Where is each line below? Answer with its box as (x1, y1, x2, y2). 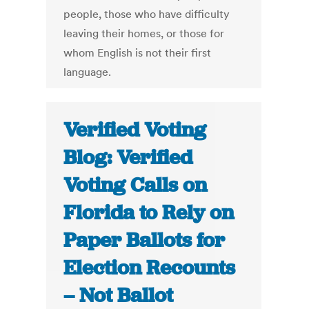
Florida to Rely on (63, 199, 235, 226)
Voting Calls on (63, 172, 208, 199)
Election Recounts (63, 255, 236, 281)
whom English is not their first (63, 46, 212, 60)
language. (63, 65, 112, 79)
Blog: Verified (63, 144, 193, 171)
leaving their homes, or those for (63, 26, 225, 41)
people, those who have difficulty (63, 7, 230, 21)
